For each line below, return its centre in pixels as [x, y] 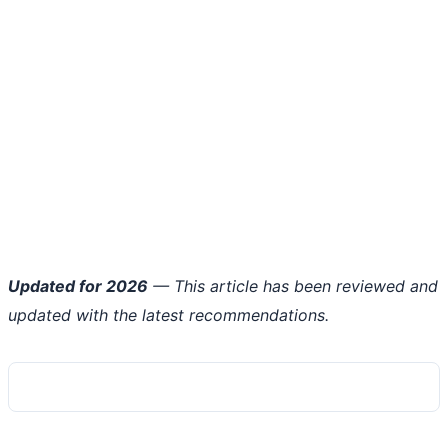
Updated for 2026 [78, 285]
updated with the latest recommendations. [168, 314]
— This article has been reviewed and [293, 285]
